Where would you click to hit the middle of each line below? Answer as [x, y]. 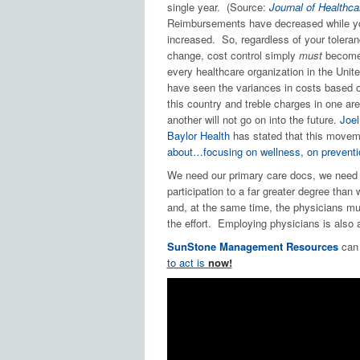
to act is [187, 263]
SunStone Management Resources [252, 247]
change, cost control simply [233, 55]
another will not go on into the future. [253, 120]
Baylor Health [198, 136]
